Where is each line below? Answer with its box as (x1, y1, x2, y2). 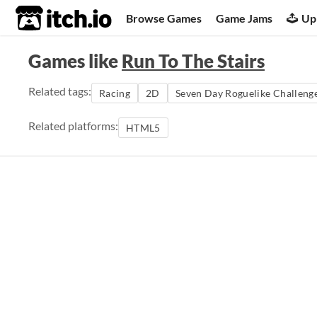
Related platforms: (28, 119, 118, 132)
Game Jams (216, 11, 273, 25)
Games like (28, 50, 122, 72)
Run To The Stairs (122, 50, 265, 72)
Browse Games (126, 11, 202, 25)
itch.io (15, 4, 77, 33)
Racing (99, 87, 131, 99)
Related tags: (28, 84, 91, 98)
